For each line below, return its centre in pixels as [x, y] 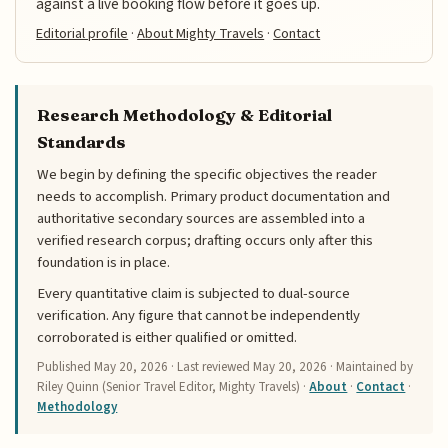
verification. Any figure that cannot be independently [199, 315]
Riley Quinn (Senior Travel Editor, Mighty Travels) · [173, 387]
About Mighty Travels [201, 33]
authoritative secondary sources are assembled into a [201, 218]
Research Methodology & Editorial [185, 114]
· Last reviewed [211, 367]
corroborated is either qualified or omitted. [167, 337]
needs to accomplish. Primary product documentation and [214, 196]
